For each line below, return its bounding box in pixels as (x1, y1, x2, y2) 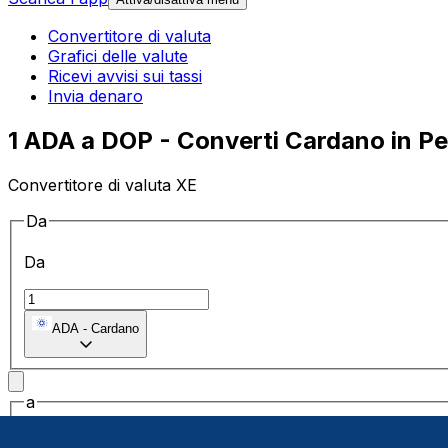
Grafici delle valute (48, 46, 188, 67)
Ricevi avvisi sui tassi (48, 66, 202, 87)
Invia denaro (48, 86, 143, 107)
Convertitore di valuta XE (8, 174, 197, 195)
